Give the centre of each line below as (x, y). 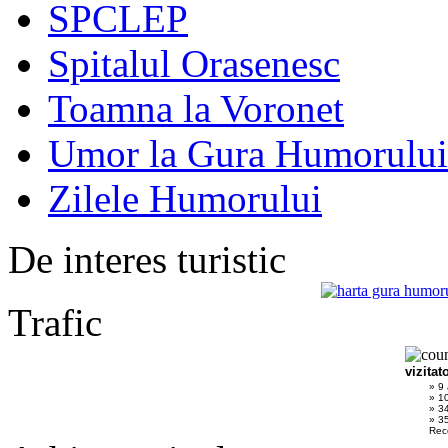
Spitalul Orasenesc (194, 64)
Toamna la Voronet (196, 109)
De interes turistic (147, 260)
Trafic (55, 323)
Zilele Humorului (185, 199)
